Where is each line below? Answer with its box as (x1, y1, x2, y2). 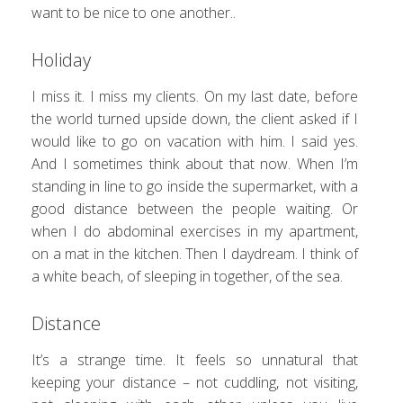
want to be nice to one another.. (31, 3, 236, 23)
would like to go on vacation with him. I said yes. (31, 131, 358, 152)
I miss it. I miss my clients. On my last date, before (31, 86, 358, 107)
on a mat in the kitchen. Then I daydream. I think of (31, 244, 358, 264)
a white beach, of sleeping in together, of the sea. (31, 266, 343, 287)
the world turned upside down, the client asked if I (31, 109, 358, 130)
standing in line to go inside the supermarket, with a (31, 176, 358, 197)
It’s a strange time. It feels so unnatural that (31, 350, 358, 371)
